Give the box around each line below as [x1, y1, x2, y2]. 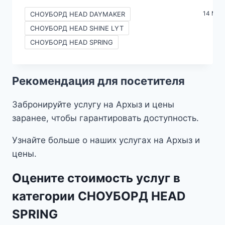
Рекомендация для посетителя [12, 74, 185, 88]
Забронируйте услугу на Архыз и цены [12, 99, 174, 110]
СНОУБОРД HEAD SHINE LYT [30, 24, 124, 33]
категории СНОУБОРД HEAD [12, 189, 185, 204]
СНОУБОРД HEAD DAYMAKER [30, 10, 125, 19]
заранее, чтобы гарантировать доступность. [12, 113, 199, 124]
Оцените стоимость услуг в [12, 171, 180, 186]
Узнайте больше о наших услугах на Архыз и [12, 135, 200, 146]
